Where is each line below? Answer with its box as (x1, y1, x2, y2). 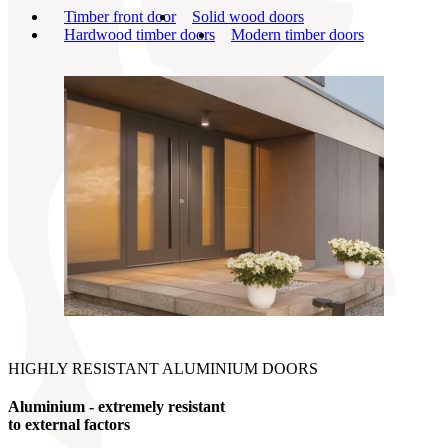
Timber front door (64, 7, 176, 25)
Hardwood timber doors (64, 25, 215, 43)
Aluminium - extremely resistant (8, 397, 225, 415)
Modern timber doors (231, 25, 364, 43)
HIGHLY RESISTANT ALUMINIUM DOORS (8, 359, 318, 377)
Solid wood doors (192, 7, 304, 25)
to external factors (8, 415, 130, 433)
